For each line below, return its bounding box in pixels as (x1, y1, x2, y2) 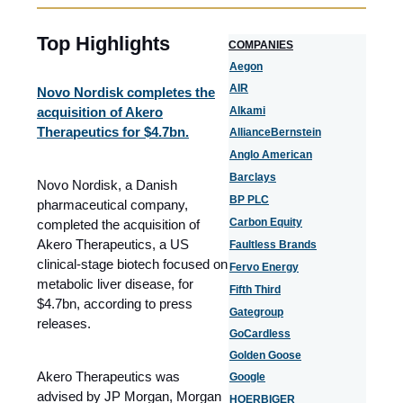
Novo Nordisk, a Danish (37, 176, 177, 193)
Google (229, 371, 265, 383)
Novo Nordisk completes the (37, 84, 215, 100)
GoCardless (229, 327, 291, 340)
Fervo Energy (229, 261, 299, 273)
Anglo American (229, 148, 312, 161)
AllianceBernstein (229, 126, 321, 139)
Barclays (229, 171, 276, 184)
